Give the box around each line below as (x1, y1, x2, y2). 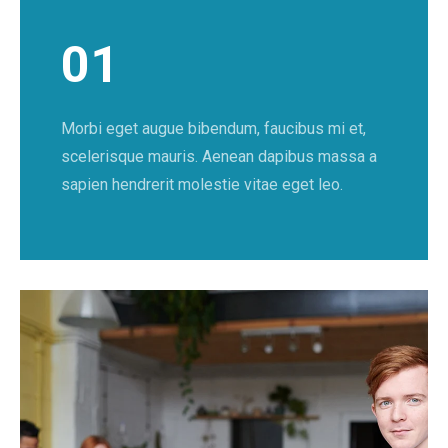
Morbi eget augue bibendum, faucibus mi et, (60, 119, 366, 139)
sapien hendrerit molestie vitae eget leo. (60, 175, 343, 195)
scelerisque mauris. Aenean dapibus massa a (60, 147, 377, 167)
